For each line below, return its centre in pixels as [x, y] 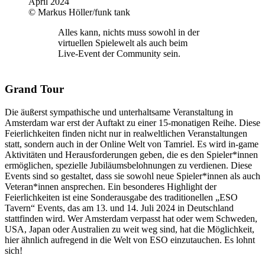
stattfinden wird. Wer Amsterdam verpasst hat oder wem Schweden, [131, 218]
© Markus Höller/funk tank [79, 12]
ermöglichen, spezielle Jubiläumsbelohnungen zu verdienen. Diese [128, 165]
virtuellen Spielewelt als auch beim [123, 43]
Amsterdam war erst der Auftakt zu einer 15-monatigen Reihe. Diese [132, 122]
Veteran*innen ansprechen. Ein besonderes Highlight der [111, 186]
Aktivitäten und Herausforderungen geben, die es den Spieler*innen [131, 154]
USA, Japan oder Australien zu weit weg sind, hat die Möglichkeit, [130, 229]
